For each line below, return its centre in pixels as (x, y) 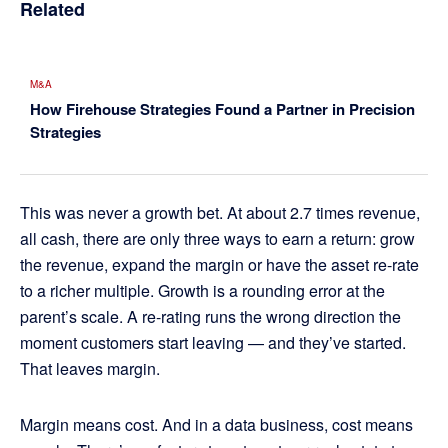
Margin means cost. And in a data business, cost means (216, 425)
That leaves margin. (90, 369)
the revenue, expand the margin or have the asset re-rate (219, 265)
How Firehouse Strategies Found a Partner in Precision (222, 109)
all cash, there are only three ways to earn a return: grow (217, 239)
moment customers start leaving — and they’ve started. (213, 343)
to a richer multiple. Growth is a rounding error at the (202, 291)
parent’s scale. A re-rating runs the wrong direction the (210, 317)
